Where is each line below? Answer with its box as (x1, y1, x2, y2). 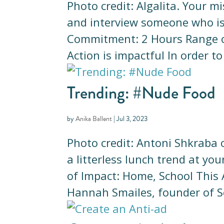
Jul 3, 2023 (116, 113, 148, 124)
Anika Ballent (75, 113, 112, 124)
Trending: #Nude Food (67, 80, 216, 105)
